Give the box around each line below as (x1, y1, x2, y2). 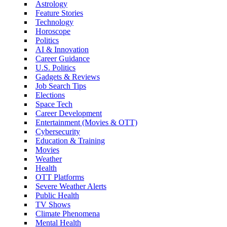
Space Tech (35, 99, 72, 108)
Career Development (35, 108, 102, 118)
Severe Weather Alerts (35, 181, 106, 191)
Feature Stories (35, 8, 83, 17)
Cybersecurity (35, 127, 80, 136)
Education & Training (35, 136, 105, 145)
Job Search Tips (35, 81, 86, 90)
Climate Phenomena (35, 209, 100, 218)
